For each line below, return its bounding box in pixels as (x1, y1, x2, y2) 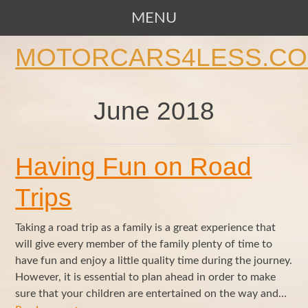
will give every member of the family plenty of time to (15, 238, 273, 250)
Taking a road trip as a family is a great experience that (15, 221, 276, 233)
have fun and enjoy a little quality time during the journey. (15, 254, 293, 266)
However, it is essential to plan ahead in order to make (15, 271, 276, 283)
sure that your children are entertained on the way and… (15, 287, 287, 299)
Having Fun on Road (15, 152, 252, 181)
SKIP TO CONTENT (5, 40, 89, 49)
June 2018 (93, 97, 214, 126)
